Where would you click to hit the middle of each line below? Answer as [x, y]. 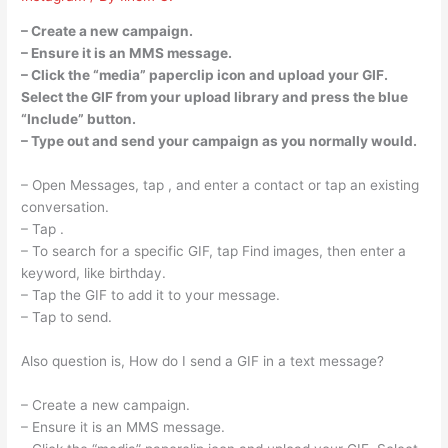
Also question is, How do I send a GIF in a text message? [203, 360]
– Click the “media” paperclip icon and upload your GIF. [205, 75]
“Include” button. [79, 119]
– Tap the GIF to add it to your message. [151, 294]
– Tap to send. [67, 316]
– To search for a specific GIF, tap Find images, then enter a [214, 250]
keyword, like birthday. [94, 272]
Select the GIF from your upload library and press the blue [215, 97]
